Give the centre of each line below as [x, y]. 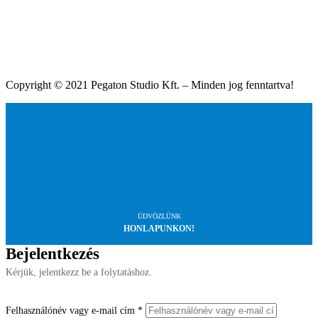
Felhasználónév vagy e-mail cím [72, 311]
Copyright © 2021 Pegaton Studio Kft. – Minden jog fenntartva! [150, 85]
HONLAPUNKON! [159, 229]
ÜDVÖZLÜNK [159, 216]
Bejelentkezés [53, 254]
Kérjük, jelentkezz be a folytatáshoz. [79, 273]
